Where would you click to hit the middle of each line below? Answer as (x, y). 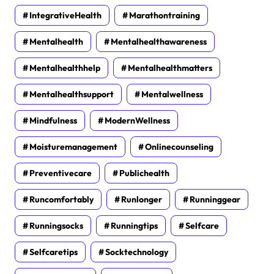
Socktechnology (137, 252)
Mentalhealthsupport (72, 94)
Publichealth (144, 173)
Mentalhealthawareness (159, 42)
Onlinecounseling (179, 147)
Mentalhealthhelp (65, 68)
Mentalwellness (172, 94)
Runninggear (215, 200)
